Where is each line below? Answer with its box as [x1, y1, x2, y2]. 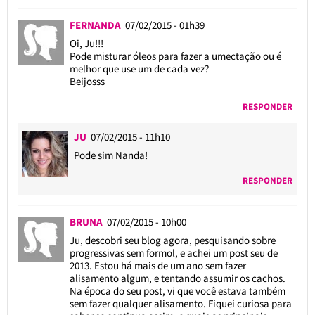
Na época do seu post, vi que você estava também [69, 283, 285, 297]
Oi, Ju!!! [69, 36, 103, 50]
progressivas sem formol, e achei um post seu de [69, 245, 278, 259]
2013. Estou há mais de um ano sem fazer [69, 258, 246, 272]
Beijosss [69, 74, 105, 88]
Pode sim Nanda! [74, 148, 148, 162]
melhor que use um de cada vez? [69, 61, 209, 75]
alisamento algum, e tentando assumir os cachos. [69, 271, 285, 285]
